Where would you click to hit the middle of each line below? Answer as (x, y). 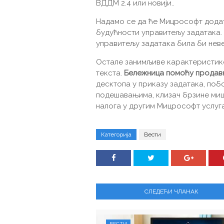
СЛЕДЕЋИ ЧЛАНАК (172, 191)
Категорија (116, 134)
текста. (110, 73)
